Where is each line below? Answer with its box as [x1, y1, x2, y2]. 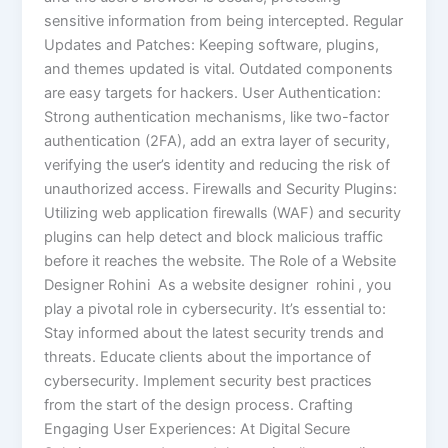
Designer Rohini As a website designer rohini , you [44, 275, 392, 294]
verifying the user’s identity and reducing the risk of [44, 155, 391, 174]
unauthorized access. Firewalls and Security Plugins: [44, 179, 398, 198]
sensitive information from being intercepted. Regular [44, 11, 404, 30]
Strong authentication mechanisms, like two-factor [44, 107, 390, 126]
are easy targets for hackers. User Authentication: [44, 83, 382, 102]
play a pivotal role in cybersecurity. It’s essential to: [44, 299, 387, 318]
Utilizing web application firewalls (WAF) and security [44, 203, 402, 222]
